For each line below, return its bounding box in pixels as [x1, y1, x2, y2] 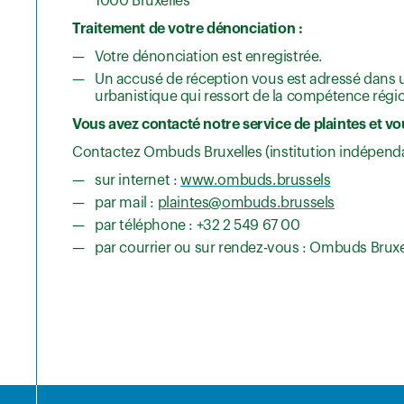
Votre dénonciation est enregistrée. [95, 50, 323, 65]
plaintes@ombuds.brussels [157, 196, 335, 211]
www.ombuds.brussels [180, 173, 331, 188]
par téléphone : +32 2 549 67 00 [95, 218, 300, 234]
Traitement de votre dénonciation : [72, 22, 303, 37]
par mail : [95, 196, 158, 211]
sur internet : [95, 173, 180, 188]
